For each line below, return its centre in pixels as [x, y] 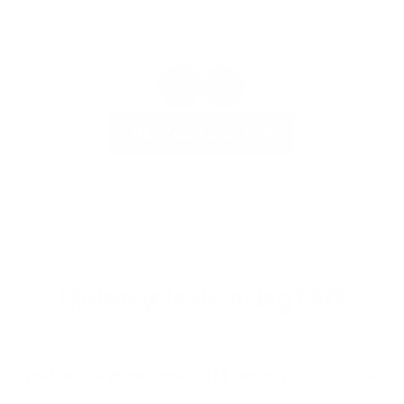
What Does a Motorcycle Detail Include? [153, 375]
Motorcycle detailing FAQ [202, 298]
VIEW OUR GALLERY [202, 133]
